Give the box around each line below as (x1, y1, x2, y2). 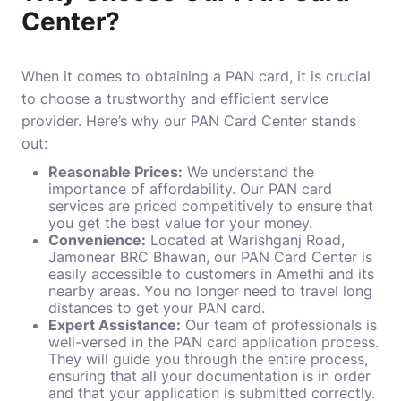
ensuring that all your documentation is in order (48, 367, 371, 385)
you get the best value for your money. (48, 214, 312, 232)
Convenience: (48, 231, 146, 249)
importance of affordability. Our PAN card (48, 180, 332, 198)
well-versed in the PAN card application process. (48, 333, 379, 351)
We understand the (183, 163, 314, 181)
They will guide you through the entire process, (48, 350, 368, 368)
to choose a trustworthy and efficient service (21, 90, 328, 107)
